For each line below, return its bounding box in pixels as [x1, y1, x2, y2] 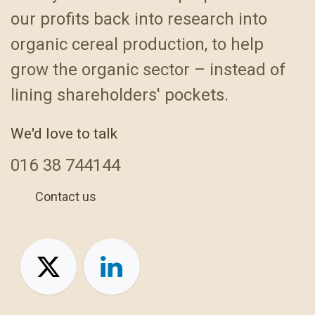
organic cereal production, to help [11, 34, 264, 55]
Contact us [35, 189, 97, 205]
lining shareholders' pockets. [11, 85, 229, 105]
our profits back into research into [11, 9, 267, 30]
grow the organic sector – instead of [11, 60, 285, 80]
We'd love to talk [11, 124, 117, 143]
